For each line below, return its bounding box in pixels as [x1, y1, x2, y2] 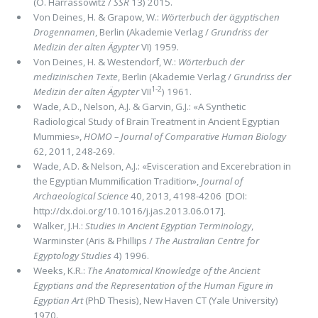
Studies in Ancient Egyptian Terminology [84, 219, 251, 233]
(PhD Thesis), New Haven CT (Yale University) [82, 294, 278, 307]
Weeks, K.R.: [33, 264, 87, 278]
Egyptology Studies [33, 249, 111, 263]
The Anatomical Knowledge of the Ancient [87, 264, 260, 278]
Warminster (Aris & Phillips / [33, 234, 155, 248]
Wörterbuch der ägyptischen [160, 11, 280, 24]
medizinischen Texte [33, 70, 118, 84]
